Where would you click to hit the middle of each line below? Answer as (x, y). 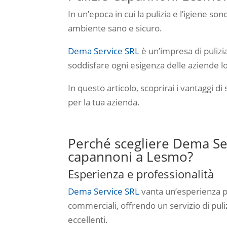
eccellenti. (88, 219)
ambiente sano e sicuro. (115, 28)
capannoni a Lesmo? (131, 156)
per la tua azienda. (104, 102)
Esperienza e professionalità (141, 174)
